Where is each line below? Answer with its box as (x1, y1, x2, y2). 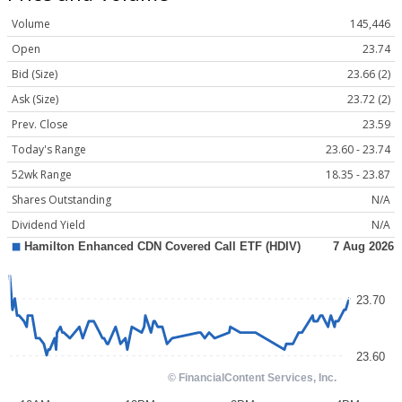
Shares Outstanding (12, 192, 111, 208)
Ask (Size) (12, 92, 58, 108)
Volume (12, 16, 50, 32)
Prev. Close (12, 117, 68, 133)
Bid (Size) (12, 66, 57, 83)
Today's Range (12, 142, 86, 158)
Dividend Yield (12, 217, 85, 233)
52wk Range (12, 167, 72, 183)
